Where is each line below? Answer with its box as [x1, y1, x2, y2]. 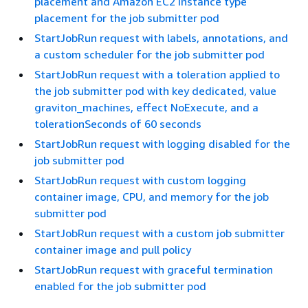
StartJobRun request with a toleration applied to [34, 67, 280, 81]
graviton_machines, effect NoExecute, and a [34, 100, 258, 114]
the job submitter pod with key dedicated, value [34, 83, 276, 98]
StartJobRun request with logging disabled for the [34, 136, 290, 151]
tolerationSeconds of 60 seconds [34, 116, 201, 131]
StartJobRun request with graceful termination [34, 262, 273, 276]
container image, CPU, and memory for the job [34, 189, 269, 203]
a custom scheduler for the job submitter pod [34, 47, 265, 61]
